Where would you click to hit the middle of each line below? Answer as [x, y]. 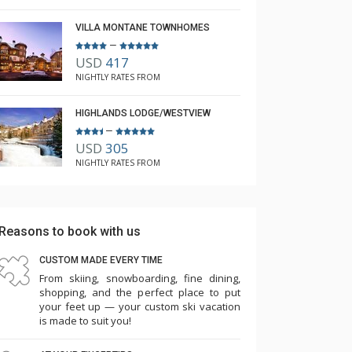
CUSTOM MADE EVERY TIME [101, 260]
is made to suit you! [85, 321]
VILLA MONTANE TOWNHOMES [143, 27]
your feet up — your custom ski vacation [140, 306]
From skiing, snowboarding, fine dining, [140, 278]
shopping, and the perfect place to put [140, 292]
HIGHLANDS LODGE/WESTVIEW [143, 113]
